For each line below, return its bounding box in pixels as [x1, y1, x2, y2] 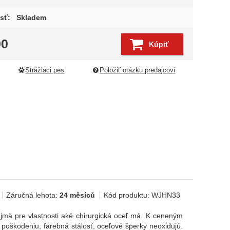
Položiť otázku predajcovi [100, 67, 176, 74]
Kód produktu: [104, 190, 151, 199]
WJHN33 [151, 190, 180, 199]
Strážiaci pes [25, 67, 65, 74]
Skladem [16, 13, 46, 22]
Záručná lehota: [6, 190, 60, 199]
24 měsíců [60, 190, 95, 199]
